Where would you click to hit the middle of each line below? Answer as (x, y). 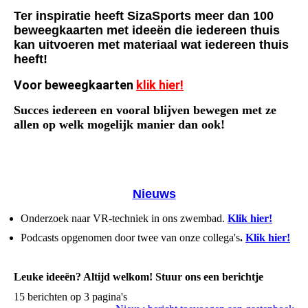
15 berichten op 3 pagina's (70, 297)
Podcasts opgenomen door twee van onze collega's (130, 238)
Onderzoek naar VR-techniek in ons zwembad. (123, 219)
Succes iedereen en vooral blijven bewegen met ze (145, 110)
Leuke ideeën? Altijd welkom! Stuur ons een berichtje (139, 277)
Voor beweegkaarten (75, 85)
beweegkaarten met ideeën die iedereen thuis (147, 31)
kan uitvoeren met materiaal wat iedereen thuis (151, 45)
